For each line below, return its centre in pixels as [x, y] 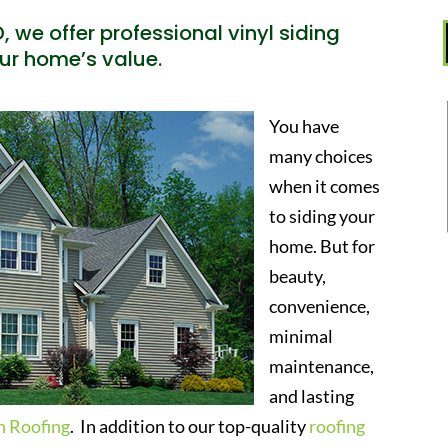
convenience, [320, 306]
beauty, [298, 276]
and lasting [312, 396]
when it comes [325, 186]
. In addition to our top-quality [190, 426]
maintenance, [322, 366]
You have [304, 126]
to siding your [322, 216]
